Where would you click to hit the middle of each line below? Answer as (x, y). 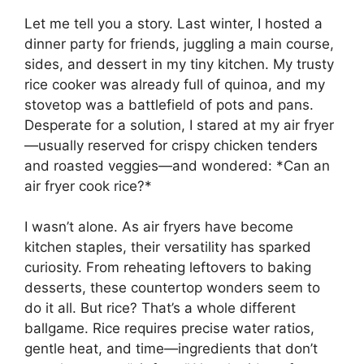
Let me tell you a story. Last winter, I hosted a (173, 23)
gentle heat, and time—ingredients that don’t (171, 349)
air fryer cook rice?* (88, 186)
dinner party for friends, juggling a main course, (179, 43)
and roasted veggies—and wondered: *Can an (177, 165)
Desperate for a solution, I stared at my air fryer (179, 125)
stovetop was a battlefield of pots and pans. (169, 104)
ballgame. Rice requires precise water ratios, (169, 329)
